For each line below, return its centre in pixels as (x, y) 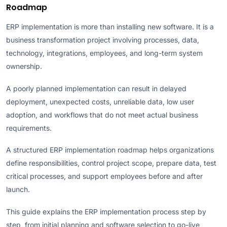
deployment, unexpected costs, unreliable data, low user (100, 101)
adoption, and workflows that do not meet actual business (102, 115)
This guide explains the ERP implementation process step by (106, 211)
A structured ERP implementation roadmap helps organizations (110, 150)
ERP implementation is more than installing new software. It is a (110, 27)
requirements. (29, 128)
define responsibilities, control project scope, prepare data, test (111, 163)
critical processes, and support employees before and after (104, 176)
